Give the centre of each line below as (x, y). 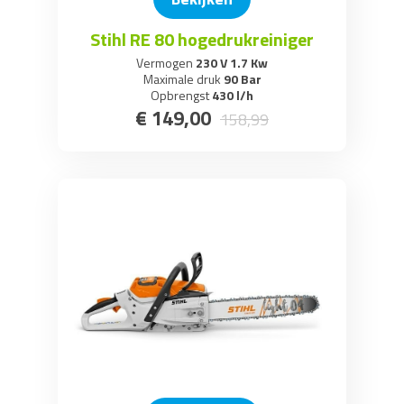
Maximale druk (182, 79)
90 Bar (241, 79)
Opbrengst (180, 95)
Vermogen (165, 63)
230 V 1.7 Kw (230, 63)
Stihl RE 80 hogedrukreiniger (202, 39)
